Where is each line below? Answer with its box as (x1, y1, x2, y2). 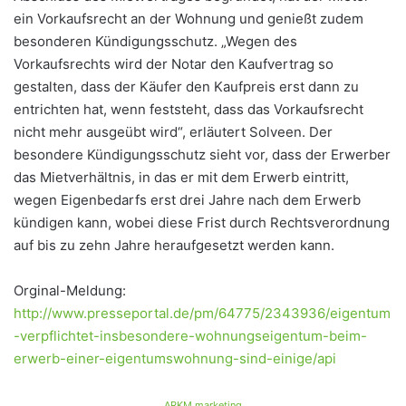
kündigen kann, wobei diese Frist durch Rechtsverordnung (14, 214, 390, 232)
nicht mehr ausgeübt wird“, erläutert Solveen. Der (14, 123, 333, 141)
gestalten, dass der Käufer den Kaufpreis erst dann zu (14, 78, 359, 96)
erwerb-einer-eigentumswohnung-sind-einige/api (14, 350, 336, 368)
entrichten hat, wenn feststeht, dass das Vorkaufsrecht (14, 101, 363, 119)
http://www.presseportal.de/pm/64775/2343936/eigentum (14, 304, 391, 323)
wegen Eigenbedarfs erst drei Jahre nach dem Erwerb (14, 191, 361, 209)
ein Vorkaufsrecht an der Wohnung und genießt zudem (14, 10, 363, 28)
